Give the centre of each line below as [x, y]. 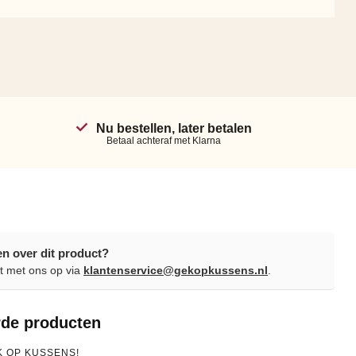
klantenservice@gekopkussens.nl [176, 270]
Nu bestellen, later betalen [174, 128]
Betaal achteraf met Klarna [164, 140]
